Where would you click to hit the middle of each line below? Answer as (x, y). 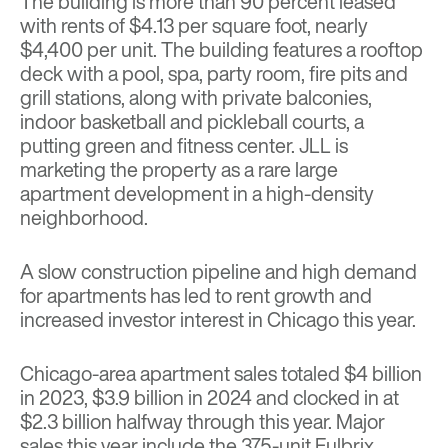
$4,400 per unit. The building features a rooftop (221, 50)
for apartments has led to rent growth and (196, 296)
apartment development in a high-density (197, 194)
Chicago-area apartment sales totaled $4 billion (221, 374)
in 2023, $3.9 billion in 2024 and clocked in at (209, 398)
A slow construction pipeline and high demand (218, 272)
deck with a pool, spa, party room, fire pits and (214, 74)
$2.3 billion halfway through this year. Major (202, 422)
